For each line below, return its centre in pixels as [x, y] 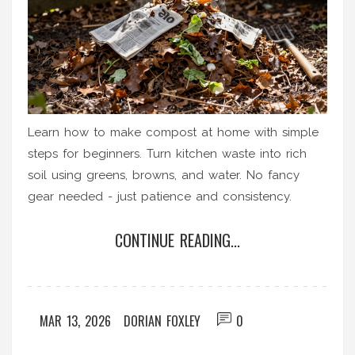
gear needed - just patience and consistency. [160, 196]
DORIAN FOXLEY [162, 321]
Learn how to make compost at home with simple [173, 132]
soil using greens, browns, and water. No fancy [164, 175]
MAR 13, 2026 [75, 321]
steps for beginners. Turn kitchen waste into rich [167, 153]
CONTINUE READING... [177, 240]
